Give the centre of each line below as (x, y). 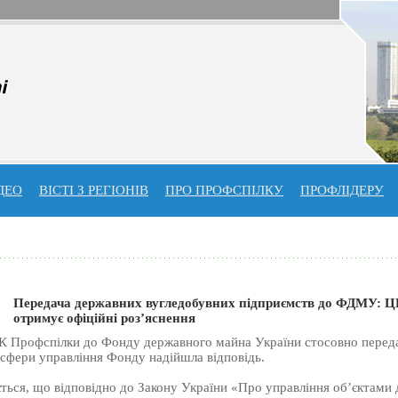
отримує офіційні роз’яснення (104, 318)
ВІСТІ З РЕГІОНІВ (94, 190)
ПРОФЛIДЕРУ (342, 190)
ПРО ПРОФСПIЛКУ (224, 190)
